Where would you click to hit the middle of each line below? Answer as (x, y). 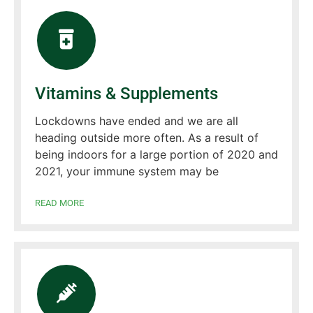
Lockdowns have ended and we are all (137, 121)
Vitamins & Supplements (126, 93)
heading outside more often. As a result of (147, 137)
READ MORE (59, 203)
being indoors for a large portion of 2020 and (156, 154)
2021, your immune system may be (127, 171)
